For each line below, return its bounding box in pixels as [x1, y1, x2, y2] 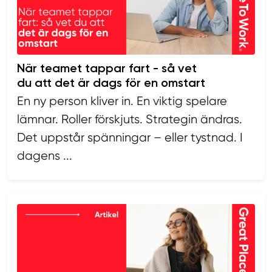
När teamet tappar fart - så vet [17, 61, 197, 76]
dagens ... [17, 149, 72, 163]
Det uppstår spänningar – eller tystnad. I [17, 131, 243, 145]
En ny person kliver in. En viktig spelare [17, 94, 227, 109]
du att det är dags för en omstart [17, 75, 208, 90]
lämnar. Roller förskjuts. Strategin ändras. [17, 112, 242, 127]
